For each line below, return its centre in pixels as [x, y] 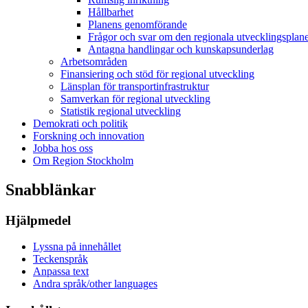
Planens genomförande [137, 24]
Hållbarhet [111, 12]
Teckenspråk [60, 259]
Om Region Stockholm [83, 160]
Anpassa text [61, 272]
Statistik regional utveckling [121, 111]
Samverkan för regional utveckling [135, 98]
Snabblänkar [51, 189]
